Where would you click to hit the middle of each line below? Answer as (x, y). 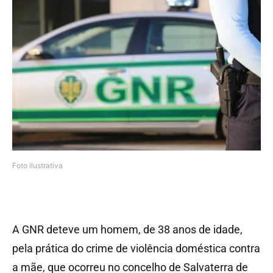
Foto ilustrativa (37, 166)
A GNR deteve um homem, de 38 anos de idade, (127, 230)
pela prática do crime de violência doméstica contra (136, 249)
